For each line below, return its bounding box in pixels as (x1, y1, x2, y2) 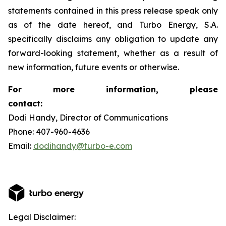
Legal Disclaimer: (8, 212, 76, 222)
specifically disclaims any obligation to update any (8, 34, 218, 44)
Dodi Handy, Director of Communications (8, 112, 208, 123)
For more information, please (8, 84, 218, 94)
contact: (8, 98, 42, 108)
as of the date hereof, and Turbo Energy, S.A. (8, 20, 218, 30)
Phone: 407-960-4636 (8, 127, 189, 137)
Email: (8, 141, 33, 151)
